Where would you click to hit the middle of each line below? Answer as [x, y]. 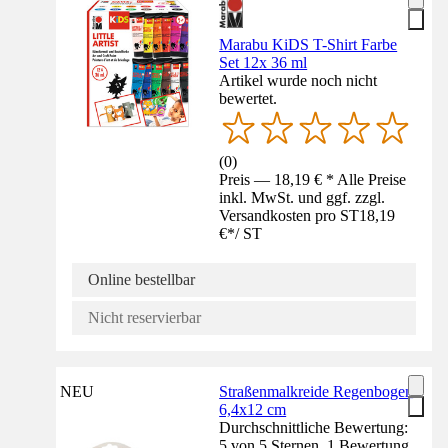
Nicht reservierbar [144, 318]
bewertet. [248, 99]
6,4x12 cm [253, 410]
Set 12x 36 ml [263, 63]
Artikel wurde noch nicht [298, 81]
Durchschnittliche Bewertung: [314, 428]
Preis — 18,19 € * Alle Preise [313, 180]
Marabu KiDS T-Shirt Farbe [308, 45]
